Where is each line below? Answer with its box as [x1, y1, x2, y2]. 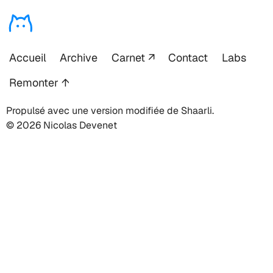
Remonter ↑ [9, 75, 69, 90]
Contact [168, 50, 208, 65]
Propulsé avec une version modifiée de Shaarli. [6, 104, 214, 118]
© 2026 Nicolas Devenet [6, 119, 117, 132]
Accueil [9, 50, 46, 65]
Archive [60, 50, 97, 65]
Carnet [111, 50, 145, 65]
